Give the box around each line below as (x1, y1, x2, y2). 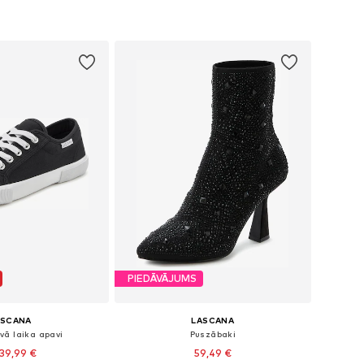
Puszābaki (189, 328, 236, 339)
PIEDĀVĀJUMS (127, 272, 197, 285)
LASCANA (191, 314, 235, 325)
